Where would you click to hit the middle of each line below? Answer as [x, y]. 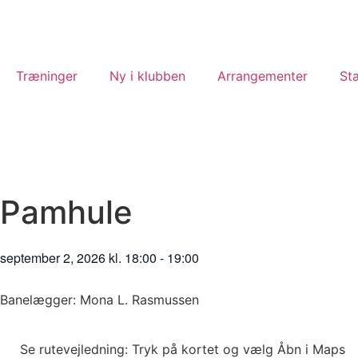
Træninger [47, 76]
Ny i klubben [147, 76]
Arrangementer [263, 76]
